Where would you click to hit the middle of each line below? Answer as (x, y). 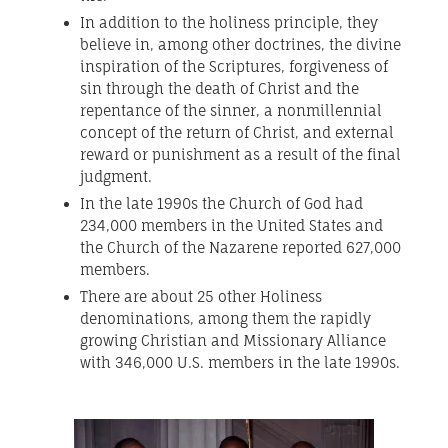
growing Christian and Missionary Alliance (233, 341)
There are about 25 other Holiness (201, 297)
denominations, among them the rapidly (225, 319)
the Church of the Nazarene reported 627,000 (240, 248)
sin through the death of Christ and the (219, 89)
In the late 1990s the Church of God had (221, 204)
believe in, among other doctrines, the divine (240, 45)
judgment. (116, 177)
